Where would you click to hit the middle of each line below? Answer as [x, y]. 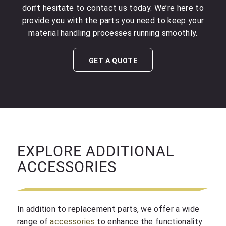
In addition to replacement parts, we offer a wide [108, 209]
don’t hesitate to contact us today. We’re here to [113, 8]
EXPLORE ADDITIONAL [96, 151]
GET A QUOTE [113, 60]
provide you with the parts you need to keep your [113, 21]
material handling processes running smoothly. [113, 33]
